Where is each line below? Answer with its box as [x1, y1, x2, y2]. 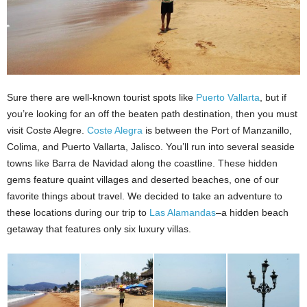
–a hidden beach [216, 207, 288, 219]
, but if [260, 92, 286, 103]
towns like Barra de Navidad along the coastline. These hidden [7, 158, 278, 169]
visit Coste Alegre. [7, 125, 87, 136]
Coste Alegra [87, 125, 143, 136]
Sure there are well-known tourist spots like [7, 92, 196, 103]
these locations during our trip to [7, 207, 149, 219]
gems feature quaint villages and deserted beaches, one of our [7, 174, 279, 186]
